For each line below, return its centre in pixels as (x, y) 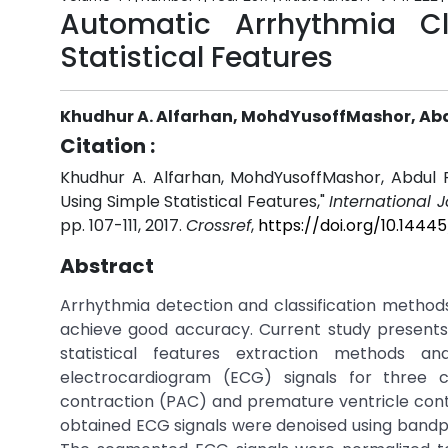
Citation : (107, 146)
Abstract (107, 266)
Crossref (218, 225)
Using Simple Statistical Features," (195, 201)
